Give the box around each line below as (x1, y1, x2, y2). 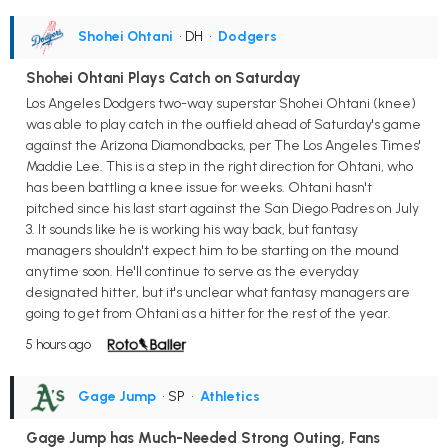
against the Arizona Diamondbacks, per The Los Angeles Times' (26, 137, 421, 155)
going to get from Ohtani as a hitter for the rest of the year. (26, 305, 391, 323)
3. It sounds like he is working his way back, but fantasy (26, 221, 358, 239)
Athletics (200, 388, 260, 406)
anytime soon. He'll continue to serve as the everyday (26, 263, 359, 281)
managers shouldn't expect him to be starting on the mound (26, 242, 399, 260)
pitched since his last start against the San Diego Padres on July (26, 200, 419, 218)
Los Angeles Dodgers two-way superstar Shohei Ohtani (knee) (26, 95, 416, 113)
